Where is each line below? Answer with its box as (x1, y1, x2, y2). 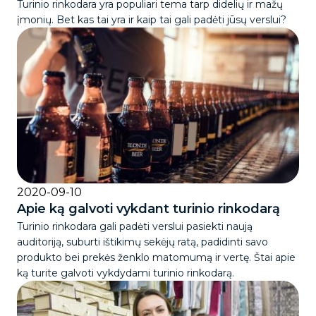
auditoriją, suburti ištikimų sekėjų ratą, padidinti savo (17, 236, 268, 249)
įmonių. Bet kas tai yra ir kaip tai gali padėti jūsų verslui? (17, 13, 286, 27)
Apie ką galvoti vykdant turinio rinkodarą (17, 201, 280, 217)
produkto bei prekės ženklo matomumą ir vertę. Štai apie (17, 251, 296, 265)
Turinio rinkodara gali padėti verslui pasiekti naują (17, 220, 253, 233)
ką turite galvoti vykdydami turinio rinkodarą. (17, 267, 234, 280)
